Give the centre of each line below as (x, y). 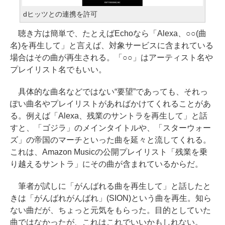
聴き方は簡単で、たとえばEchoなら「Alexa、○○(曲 (108, 33)
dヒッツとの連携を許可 (60, 14)
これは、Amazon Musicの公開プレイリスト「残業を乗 (109, 152)
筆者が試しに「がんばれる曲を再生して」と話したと (110, 186)
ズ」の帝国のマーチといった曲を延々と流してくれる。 (110, 140)
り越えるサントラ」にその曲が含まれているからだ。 (106, 164)
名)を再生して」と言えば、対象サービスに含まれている (112, 45)
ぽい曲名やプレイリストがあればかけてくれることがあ (110, 104)
